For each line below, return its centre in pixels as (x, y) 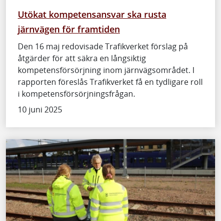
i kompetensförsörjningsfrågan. (76, 94)
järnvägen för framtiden (69, 29)
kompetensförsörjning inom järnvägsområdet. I (106, 70)
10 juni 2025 (40, 110)
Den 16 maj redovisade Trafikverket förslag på (103, 47)
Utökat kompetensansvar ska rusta (92, 14)
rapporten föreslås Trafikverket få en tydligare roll (110, 82)
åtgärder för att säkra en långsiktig (82, 58)
